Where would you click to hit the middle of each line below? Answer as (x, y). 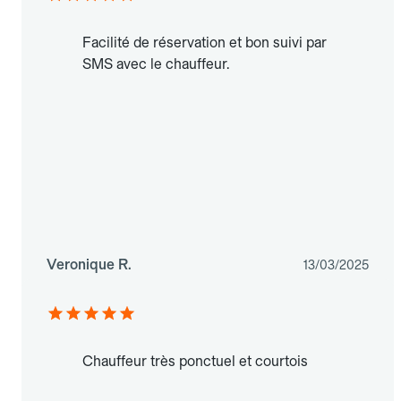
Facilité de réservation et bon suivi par (205, 43)
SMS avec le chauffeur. (156, 64)
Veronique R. (89, 265)
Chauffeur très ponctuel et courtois (195, 362)
